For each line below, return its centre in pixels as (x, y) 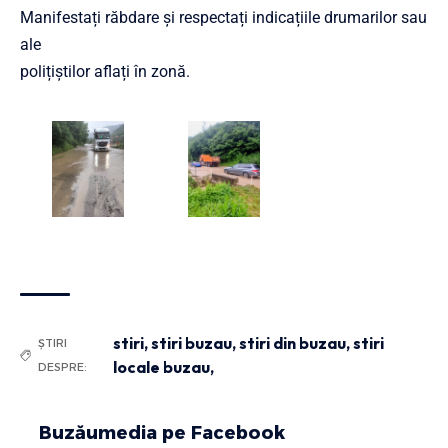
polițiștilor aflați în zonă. (105, 72)
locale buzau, (164, 367)
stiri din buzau (293, 343)
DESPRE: (62, 367)
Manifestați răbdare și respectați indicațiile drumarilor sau (223, 18)
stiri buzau (192, 343)
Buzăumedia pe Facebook (162, 433)
